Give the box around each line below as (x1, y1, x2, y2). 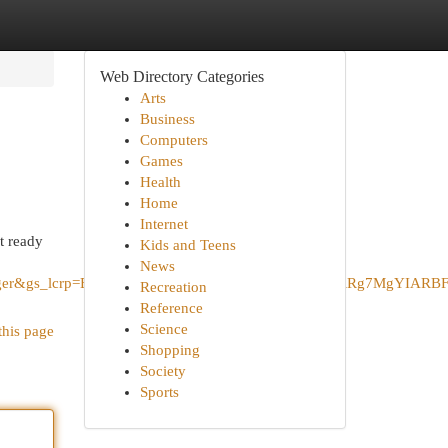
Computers (139, 132, 208, 148)
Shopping (139, 342, 200, 358)
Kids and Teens (139, 237, 236, 253)
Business (139, 111, 195, 127)
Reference (139, 300, 203, 316)
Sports (139, 384, 179, 400)
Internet (139, 216, 188, 232)
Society (139, 363, 186, 379)
